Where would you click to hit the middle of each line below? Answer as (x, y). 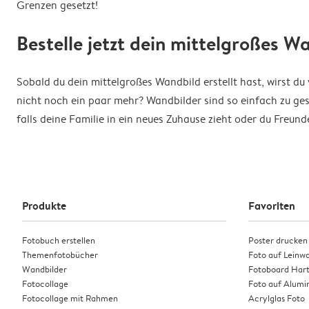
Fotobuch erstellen (59, 240)
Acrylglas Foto (277, 298)
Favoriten (272, 206)
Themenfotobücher (60, 255)
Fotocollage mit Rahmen (70, 298)
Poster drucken (278, 240)
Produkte (44, 206)
